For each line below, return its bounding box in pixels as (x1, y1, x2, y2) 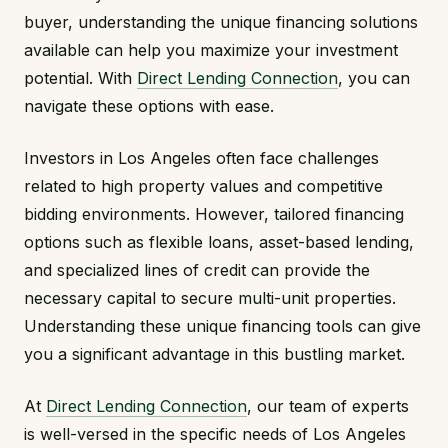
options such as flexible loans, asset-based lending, (24, 232, 414, 253)
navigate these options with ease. (24, 96, 274, 117)
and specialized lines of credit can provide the (24, 260, 370, 281)
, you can (338, 68, 410, 89)
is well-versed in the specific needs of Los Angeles (24, 424, 406, 445)
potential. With (24, 68, 137, 89)
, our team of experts (247, 396, 409, 417)
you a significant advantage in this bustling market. (24, 344, 405, 365)
